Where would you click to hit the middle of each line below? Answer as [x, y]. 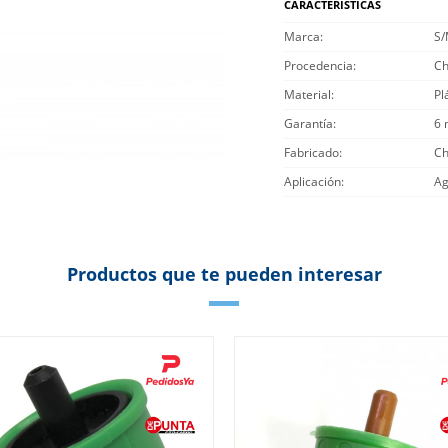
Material [307, 94]
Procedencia [318, 65]
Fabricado [311, 152]
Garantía [308, 123]
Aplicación [312, 181]
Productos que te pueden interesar [224, 274]
